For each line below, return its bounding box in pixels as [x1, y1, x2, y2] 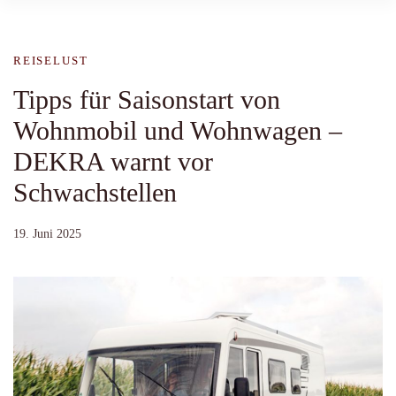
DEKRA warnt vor [13, 146, 213, 176]
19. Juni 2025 [13, 226, 81, 240]
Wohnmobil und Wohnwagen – [13, 115, 342, 145]
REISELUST [13, 53, 88, 67]
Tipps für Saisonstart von [13, 84, 280, 114]
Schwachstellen [13, 177, 177, 207]
